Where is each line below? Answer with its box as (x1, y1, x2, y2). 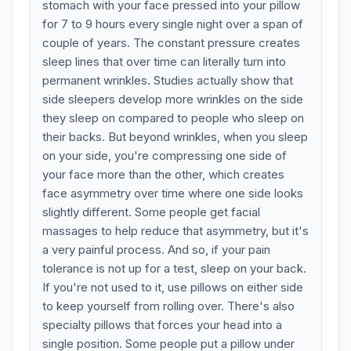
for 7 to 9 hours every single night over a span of (42, 16, 303, 31)
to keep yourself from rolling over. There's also (42, 299, 295, 313)
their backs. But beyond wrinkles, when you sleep (42, 129, 308, 144)
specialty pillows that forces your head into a (42, 317, 282, 332)
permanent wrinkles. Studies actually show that (42, 73, 293, 88)
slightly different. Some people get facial (42, 204, 260, 219)
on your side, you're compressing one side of (42, 148, 287, 163)
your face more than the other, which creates (42, 167, 284, 182)
